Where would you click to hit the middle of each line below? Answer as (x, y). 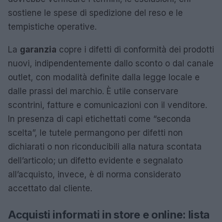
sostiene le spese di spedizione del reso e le (95, 13)
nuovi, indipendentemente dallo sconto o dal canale (111, 63)
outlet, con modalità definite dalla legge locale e (104, 77)
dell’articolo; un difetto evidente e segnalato (95, 161)
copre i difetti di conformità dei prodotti (135, 50)
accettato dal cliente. (50, 188)
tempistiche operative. (52, 27)
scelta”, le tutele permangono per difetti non (95, 133)
